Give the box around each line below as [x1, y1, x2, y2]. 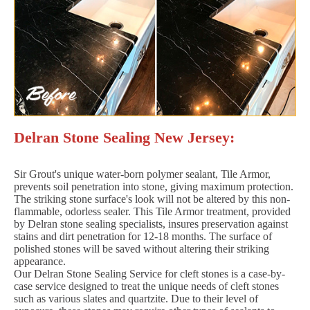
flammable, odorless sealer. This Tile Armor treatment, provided [14, 205, 291, 217]
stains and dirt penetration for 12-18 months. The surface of [14, 230, 272, 242]
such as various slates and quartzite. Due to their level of [14, 292, 258, 304]
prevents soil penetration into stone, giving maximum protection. [14, 180, 293, 192]
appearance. [14, 255, 66, 267]
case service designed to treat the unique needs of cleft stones [14, 280, 279, 292]
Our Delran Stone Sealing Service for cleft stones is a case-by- [14, 267, 285, 280]
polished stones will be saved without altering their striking [14, 242, 269, 255]
